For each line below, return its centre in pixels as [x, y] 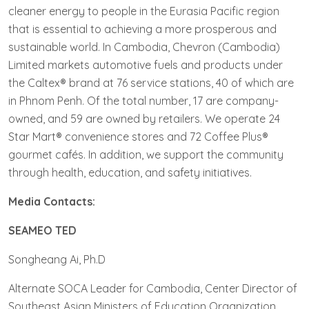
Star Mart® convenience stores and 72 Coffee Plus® [138, 136]
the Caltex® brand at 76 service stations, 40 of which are [151, 82]
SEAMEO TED [42, 230]
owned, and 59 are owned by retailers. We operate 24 [144, 118]
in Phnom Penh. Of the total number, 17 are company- [143, 100]
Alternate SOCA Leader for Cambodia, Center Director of [153, 288]
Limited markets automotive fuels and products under [146, 64]
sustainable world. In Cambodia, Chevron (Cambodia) [144, 47]
